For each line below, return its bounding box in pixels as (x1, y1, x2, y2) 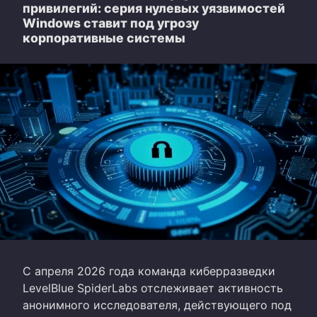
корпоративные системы (23, 30, 185, 46)
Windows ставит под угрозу (23, 16, 199, 31)
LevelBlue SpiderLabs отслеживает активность (23, 281, 283, 296)
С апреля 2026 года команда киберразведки (23, 264, 275, 279)
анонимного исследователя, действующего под (23, 298, 292, 313)
